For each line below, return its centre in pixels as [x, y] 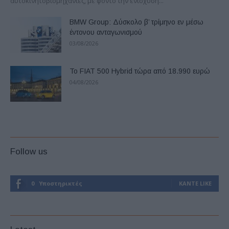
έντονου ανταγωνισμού [106, 32]
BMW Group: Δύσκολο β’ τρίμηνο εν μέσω [136, 22]
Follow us [29, 152]
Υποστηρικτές [61, 184]
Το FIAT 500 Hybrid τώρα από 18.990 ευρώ [140, 71]
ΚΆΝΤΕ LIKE [195, 184]
